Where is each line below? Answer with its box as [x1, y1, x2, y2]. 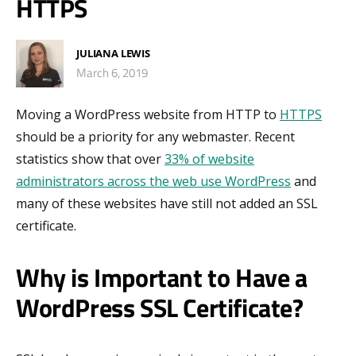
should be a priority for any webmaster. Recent [16, 127, 295, 145]
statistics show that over [16, 149, 164, 168]
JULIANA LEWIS [76, 46, 150, 61]
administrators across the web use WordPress [16, 172, 291, 190]
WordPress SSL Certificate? [16, 288, 304, 327]
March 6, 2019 [76, 64, 148, 83]
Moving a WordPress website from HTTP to [16, 105, 280, 123]
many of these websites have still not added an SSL [16, 194, 318, 212]
